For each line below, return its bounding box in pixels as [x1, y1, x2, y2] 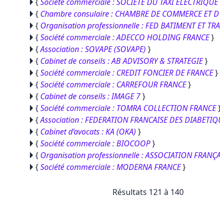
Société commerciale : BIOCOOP [40, 138, 150, 149]
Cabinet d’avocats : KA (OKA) [40, 126, 136, 137]
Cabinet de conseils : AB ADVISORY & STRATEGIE [40, 55, 203, 66]
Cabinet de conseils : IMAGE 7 [40, 91, 140, 102]
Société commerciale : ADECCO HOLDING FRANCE [40, 32, 209, 43]
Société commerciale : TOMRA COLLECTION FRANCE [40, 103, 216, 113]
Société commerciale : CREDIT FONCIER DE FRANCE [40, 67, 213, 78]
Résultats [112, 187, 149, 197]
